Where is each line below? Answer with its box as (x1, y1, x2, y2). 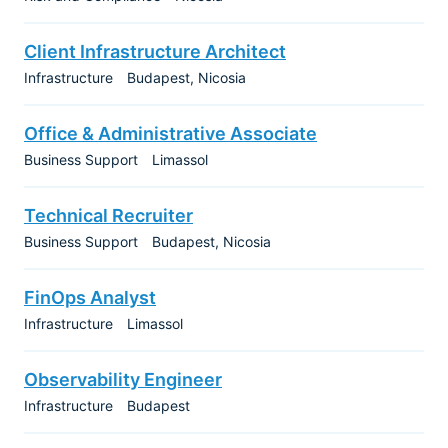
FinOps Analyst (24, 287, 156, 308)
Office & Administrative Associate (24, 123, 317, 144)
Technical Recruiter (24, 205, 193, 226)
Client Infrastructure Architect (24, 41, 286, 62)
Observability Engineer (24, 369, 222, 390)
